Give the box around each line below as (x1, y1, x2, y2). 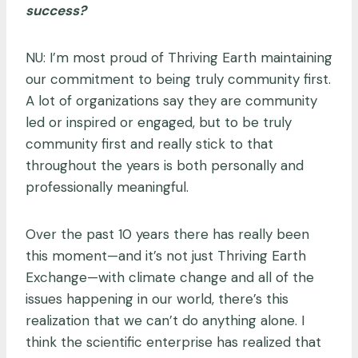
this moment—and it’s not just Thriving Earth (26, 246, 306, 265)
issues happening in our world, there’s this (26, 289, 288, 308)
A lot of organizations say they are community (26, 91, 317, 109)
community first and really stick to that (26, 134, 273, 153)
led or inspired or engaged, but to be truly (26, 113, 292, 131)
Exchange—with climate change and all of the (26, 268, 314, 286)
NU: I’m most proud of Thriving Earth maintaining (26, 48, 332, 66)
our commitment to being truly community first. (26, 70, 331, 88)
